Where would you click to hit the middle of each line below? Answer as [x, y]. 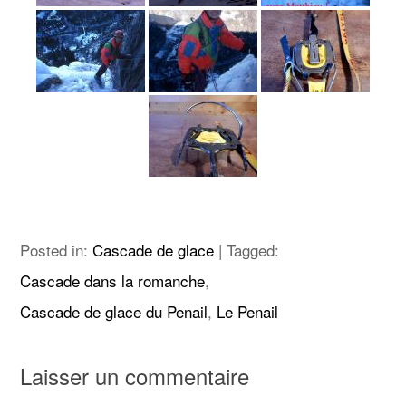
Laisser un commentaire [135, 375]
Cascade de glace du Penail [114, 311]
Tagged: [253, 249]
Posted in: [57, 249]
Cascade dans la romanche [113, 280]
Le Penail [248, 311]
